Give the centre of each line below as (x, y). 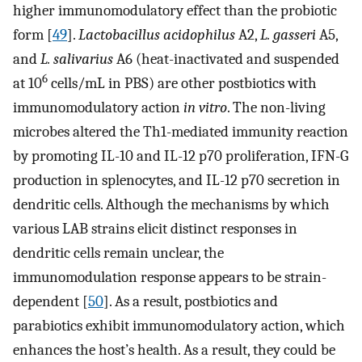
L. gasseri (288, 35)
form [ (33, 35)
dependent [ (51, 302)
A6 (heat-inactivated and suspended (226, 59)
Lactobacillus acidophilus (157, 35)
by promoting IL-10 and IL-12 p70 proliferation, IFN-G (181, 156)
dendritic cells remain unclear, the (118, 253)
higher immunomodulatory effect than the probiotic (175, 11)
